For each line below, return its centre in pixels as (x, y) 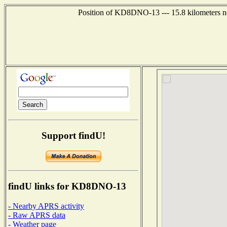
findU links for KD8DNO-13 (67, 186)
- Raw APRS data (37, 215)
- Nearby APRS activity (46, 206)
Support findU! (73, 135)
